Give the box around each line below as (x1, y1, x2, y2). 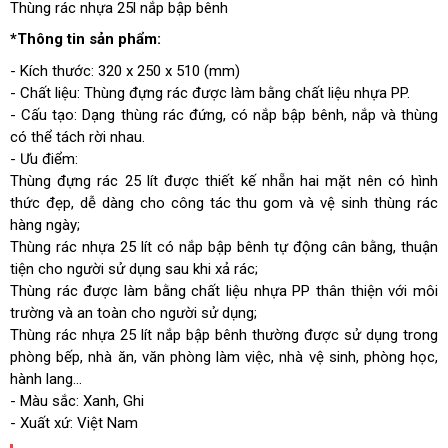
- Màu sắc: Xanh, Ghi (10, 392, 144, 410)
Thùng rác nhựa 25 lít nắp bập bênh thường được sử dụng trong (10, 326, 438, 344)
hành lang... (10, 370, 82, 388)
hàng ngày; (10, 216, 80, 234)
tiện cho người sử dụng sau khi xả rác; (10, 260, 258, 278)
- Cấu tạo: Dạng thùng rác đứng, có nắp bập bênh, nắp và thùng (10, 106, 438, 124)
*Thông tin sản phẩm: (10, 30, 161, 48)
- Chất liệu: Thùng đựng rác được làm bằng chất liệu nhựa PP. (10, 84, 410, 102)
